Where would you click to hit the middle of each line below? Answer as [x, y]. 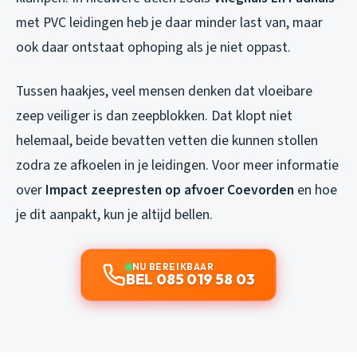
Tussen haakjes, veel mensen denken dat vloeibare [164, 91]
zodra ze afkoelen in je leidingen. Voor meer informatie [177, 165]
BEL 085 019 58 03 [190, 279]
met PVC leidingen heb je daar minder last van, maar [169, 22]
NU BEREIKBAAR [173, 266]
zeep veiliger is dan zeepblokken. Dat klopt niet [154, 116]
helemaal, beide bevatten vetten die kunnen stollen [167, 140]
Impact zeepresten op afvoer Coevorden [170, 190]
